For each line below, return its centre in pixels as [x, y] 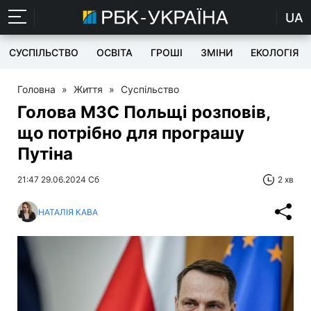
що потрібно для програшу [131, 133]
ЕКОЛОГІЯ [275, 52]
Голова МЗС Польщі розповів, [144, 112]
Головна [36, 89]
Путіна [45, 154]
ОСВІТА [115, 52]
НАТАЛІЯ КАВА [68, 212]
